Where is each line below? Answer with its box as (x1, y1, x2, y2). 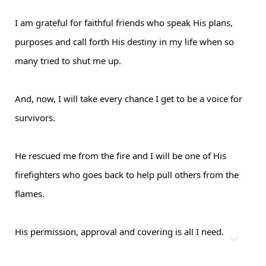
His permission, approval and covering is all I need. (15, 226, 226, 237)
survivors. (15, 112, 55, 123)
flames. (15, 188, 45, 199)
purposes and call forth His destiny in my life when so (15, 36, 234, 47)
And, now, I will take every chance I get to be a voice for (15, 93, 242, 104)
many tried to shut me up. (15, 55, 121, 66)
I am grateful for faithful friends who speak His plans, (15, 17, 233, 28)
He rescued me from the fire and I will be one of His (15, 150, 226, 161)
